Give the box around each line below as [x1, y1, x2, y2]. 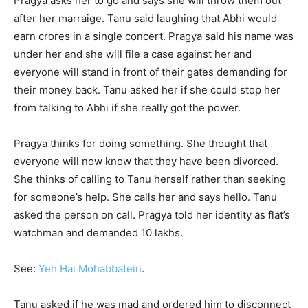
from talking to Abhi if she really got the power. [14, 101, 241, 114]
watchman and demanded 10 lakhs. [14, 226, 183, 239]
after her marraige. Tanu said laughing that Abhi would [14, 12, 277, 25]
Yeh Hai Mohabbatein [38, 262, 142, 275]
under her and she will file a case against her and [14, 47, 252, 60]
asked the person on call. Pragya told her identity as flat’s [14, 208, 290, 221]
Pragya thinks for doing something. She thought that [14, 137, 267, 150]
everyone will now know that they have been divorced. [14, 155, 278, 168]
